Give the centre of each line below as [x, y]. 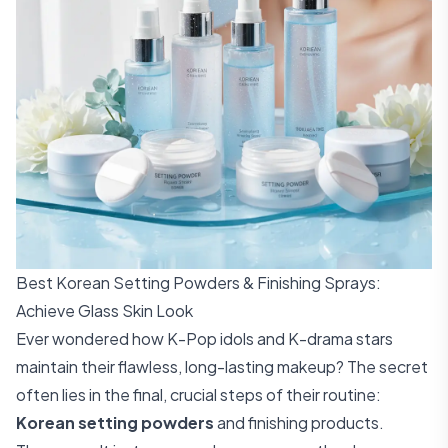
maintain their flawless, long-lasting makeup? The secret [222, 366]
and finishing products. [299, 422]
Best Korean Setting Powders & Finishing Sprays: [198, 282]
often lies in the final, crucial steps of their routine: [198, 394]
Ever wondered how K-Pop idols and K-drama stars [204, 338]
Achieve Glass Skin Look [104, 310]
